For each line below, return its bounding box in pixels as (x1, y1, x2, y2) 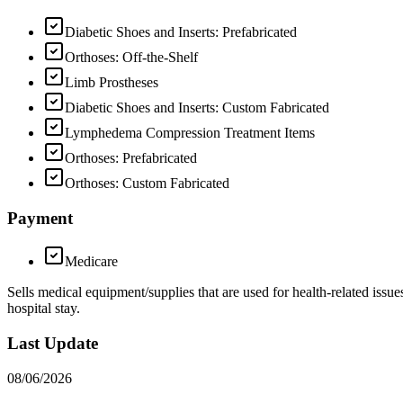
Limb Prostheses (65, 74, 158, 90)
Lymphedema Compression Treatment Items (65, 124, 315, 140)
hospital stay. (7, 300, 80, 317)
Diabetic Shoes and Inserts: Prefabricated (65, 23, 297, 40)
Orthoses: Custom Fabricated (65, 175, 229, 191)
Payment (7, 208, 73, 228)
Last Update (7, 334, 98, 353)
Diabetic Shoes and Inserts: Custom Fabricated (65, 99, 329, 115)
